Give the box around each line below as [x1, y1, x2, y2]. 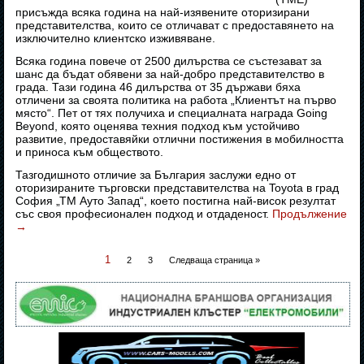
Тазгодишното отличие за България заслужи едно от [15, 168, 297, 182]
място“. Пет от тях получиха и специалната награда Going [15, 106, 328, 120]
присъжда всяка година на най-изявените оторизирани [15, 6, 310, 19]
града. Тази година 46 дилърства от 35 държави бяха [15, 80, 301, 94]
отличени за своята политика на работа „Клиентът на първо [15, 93, 337, 107]
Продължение [272, 207, 348, 221]
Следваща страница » [168, 255, 260, 266]
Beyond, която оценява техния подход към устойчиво [15, 119, 301, 133]
